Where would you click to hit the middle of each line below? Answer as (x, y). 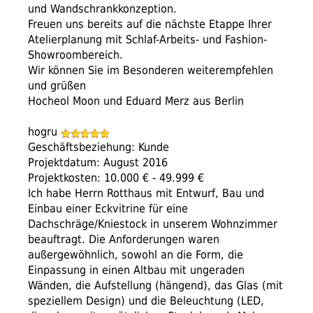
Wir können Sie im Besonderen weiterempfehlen (151, 71)
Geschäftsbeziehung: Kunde (99, 147)
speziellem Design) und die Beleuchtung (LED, (146, 301)
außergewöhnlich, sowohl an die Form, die (136, 255)
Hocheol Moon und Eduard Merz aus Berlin (136, 101)
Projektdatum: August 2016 (98, 163)
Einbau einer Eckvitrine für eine (108, 209)
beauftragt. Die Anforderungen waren (124, 240)
